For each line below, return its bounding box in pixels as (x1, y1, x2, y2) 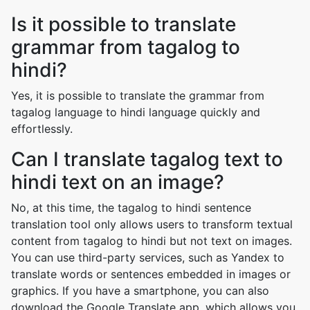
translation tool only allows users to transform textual (11, 217, 293, 231)
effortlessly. (11, 122, 73, 136)
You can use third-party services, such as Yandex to (11, 250, 284, 264)
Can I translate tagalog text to (11, 147, 283, 171)
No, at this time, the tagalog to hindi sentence (11, 201, 251, 215)
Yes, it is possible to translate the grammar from (11, 89, 264, 102)
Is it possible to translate (11, 12, 236, 36)
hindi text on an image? (11, 170, 224, 194)
